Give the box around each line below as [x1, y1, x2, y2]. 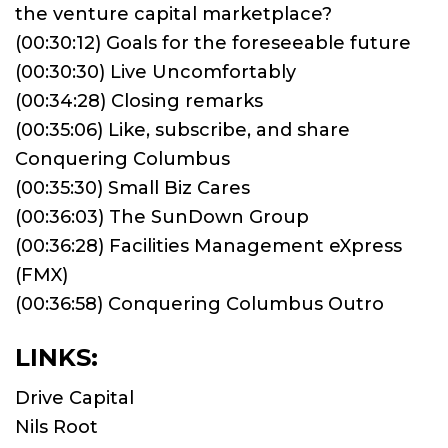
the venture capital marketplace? [15, 3, 332, 26]
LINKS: [15, 343, 98, 373]
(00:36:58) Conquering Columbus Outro [15, 293, 384, 316]
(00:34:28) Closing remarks [15, 90, 263, 113]
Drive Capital [15, 387, 134, 410]
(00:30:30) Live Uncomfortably [15, 61, 296, 84]
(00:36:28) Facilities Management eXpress [15, 235, 402, 258]
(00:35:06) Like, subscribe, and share [15, 119, 350, 142]
